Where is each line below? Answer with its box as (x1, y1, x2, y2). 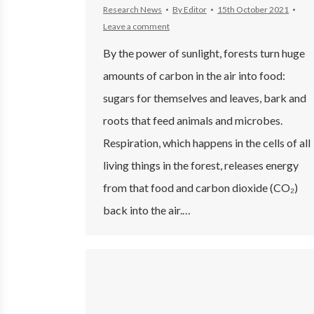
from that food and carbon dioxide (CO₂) (103, 180, 298, 194)
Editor (184, 4, 207, 15)
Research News (103, 4, 162, 15)
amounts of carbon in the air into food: (103, 68, 285, 82)
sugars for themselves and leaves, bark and (103, 90, 306, 104)
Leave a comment (103, 20, 170, 32)
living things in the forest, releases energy (103, 158, 299, 172)
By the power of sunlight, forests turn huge (103, 46, 305, 60)
